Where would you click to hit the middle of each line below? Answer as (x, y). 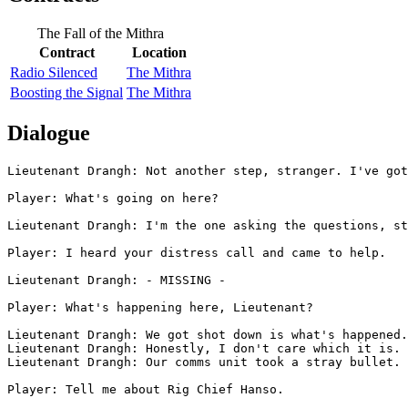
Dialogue (49, 133)
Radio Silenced (54, 72)
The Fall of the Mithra (101, 33)
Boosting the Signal (66, 92)
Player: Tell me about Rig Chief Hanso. (146, 390)
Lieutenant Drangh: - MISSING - (117, 280)
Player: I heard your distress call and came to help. (197, 253)
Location (159, 52)
